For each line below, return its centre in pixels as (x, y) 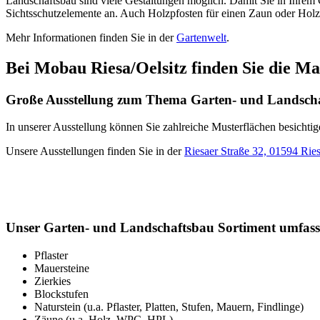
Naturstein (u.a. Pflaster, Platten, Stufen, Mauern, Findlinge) (169, 306)
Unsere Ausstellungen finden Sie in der (95, 151)
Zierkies (52, 281)
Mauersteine (62, 268)
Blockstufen (61, 294)
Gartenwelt (201, 37)
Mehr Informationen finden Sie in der (91, 37)
